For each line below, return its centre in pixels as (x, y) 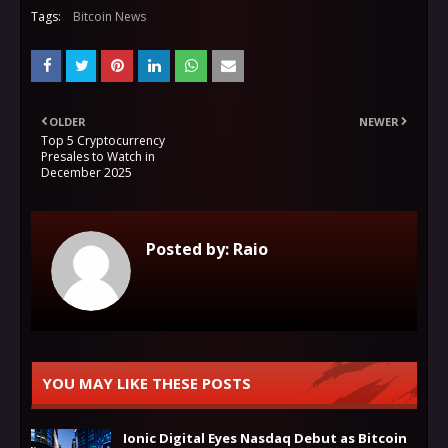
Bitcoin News (109, 16)
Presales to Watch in (98, 156)
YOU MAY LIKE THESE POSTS (146, 383)
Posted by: (187, 249)
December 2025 (86, 172)
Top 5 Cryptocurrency (103, 140)
